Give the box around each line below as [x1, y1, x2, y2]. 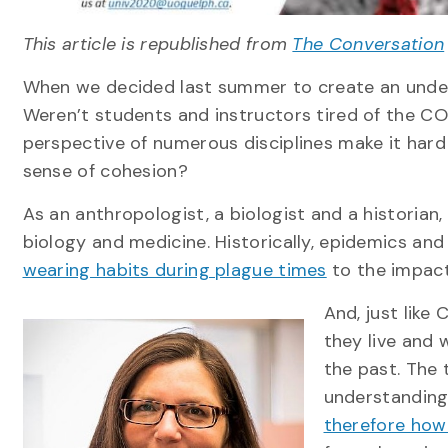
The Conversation [292, 32, 445, 56]
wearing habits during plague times [22, 258, 327, 282]
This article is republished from [22, 32, 293, 56]
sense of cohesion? [22, 159, 188, 183]
